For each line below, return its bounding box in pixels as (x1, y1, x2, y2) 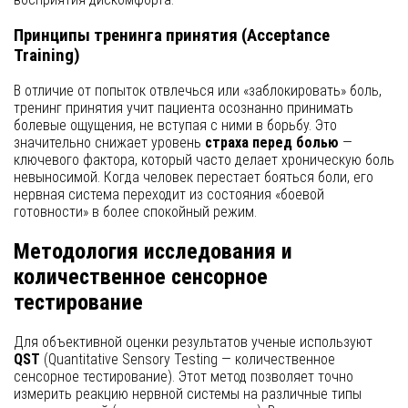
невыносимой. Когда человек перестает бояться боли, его (14, 168, 373, 187)
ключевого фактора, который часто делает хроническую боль (14, 151, 394, 169)
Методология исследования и (14, 239, 292, 265)
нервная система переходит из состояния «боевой (14, 186, 324, 204)
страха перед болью (205, 134, 339, 152)
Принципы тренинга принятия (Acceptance (14, 25, 330, 46)
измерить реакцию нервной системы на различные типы (14, 385, 362, 403)
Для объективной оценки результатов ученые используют (14, 333, 372, 352)
